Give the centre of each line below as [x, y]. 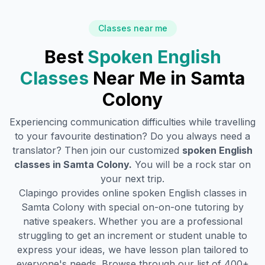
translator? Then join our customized [97, 150]
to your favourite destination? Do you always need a [132, 136]
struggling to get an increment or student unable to [132, 235]
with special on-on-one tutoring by [164, 207]
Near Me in [142, 78]
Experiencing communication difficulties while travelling [132, 122]
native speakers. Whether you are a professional [132, 221]
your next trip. [132, 179]
